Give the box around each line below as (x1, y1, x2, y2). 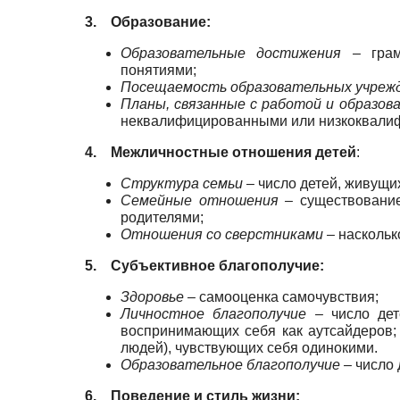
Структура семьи (121, 176, 243, 192)
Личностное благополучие (121, 306, 307, 322)
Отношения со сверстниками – (121, 227, 335, 243)
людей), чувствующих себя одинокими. (121, 340, 378, 356)
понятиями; (121, 62, 196, 79)
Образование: (111, 14, 211, 30)
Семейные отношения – (121, 193, 294, 209)
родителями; (121, 210, 204, 226)
